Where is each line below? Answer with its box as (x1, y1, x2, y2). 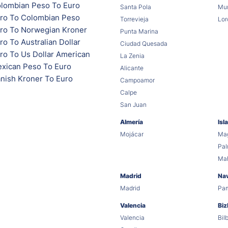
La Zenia (120, 52, 145, 60)
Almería (120, 118, 143, 126)
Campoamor (120, 76, 155, 84)
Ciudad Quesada (120, 40, 167, 48)
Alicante (120, 64, 144, 72)
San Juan (120, 101, 147, 109)
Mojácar (120, 130, 144, 138)
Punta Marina (120, 27, 158, 36)
